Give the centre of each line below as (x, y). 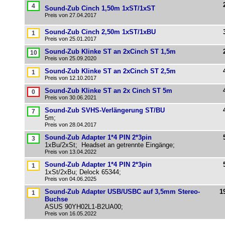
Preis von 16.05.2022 (71, 213)
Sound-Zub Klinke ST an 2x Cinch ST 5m (108, 91)
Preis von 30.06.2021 (71, 97)
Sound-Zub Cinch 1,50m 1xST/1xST (100, 8)
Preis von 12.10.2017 (71, 78)
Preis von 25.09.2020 (71, 58)
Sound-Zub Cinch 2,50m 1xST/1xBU (100, 32)
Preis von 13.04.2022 (71, 152)
